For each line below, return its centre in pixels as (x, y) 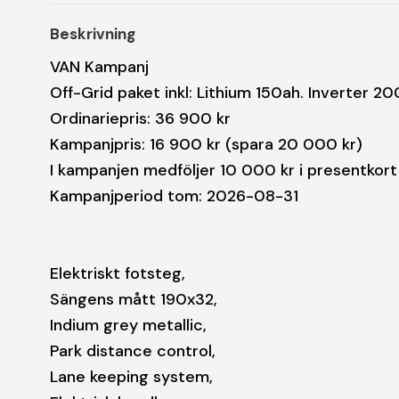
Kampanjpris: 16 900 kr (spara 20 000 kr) (206, 144)
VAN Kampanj (99, 66)
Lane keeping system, (131, 376)
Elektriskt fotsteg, (118, 273)
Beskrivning (93, 33)
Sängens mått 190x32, (134, 299)
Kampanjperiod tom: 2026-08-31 (174, 195)
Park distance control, (133, 350)
